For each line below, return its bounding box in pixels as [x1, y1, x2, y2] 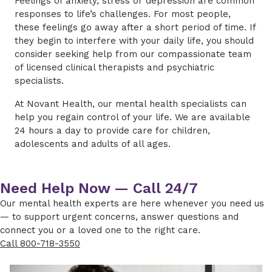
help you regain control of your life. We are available [15, 112, 250, 123]
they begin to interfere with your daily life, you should [15, 35, 254, 46]
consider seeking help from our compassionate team [15, 49, 251, 59]
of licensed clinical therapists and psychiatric [15, 62, 214, 73]
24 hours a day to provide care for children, [15, 125, 210, 136]
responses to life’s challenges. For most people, [15, 8, 231, 19]
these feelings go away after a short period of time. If [15, 22, 256, 33]
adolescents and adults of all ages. [15, 138, 171, 149]
